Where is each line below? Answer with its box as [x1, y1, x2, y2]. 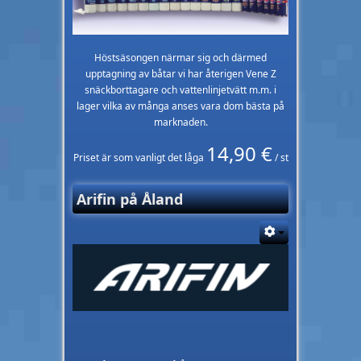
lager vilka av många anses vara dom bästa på [77, 99, 284, 114]
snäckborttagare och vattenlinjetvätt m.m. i [85, 83, 276, 98]
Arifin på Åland [77, 189, 183, 210]
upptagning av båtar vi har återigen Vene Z [85, 67, 276, 81]
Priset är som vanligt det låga [73, 151, 206, 165]
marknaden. [153, 115, 208, 130]
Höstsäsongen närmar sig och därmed [94, 51, 267, 65]
